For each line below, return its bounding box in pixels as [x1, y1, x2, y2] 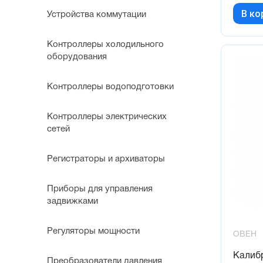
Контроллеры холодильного [47, 41, 164, 49]
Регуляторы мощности [47, 227, 140, 236]
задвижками [47, 197, 98, 206]
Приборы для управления [47, 185, 153, 194]
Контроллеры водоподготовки [47, 83, 174, 92]
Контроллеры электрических [47, 113, 167, 122]
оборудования [47, 53, 107, 62]
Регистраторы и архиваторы [47, 155, 165, 164]
